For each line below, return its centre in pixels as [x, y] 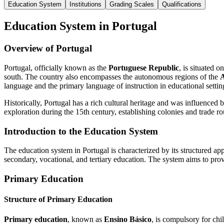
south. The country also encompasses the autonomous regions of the [112, 76]
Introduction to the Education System [81, 131]
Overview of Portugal [48, 48]
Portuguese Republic [144, 67]
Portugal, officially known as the [56, 67]
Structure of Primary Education [58, 199]
